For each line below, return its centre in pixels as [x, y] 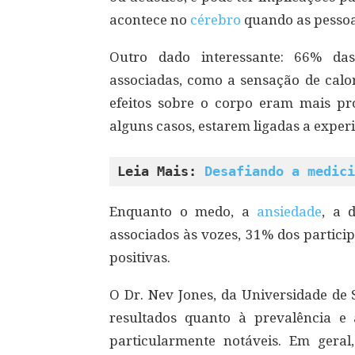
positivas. [140, 258]
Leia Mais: [161, 171]
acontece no [150, 20]
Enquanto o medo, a [183, 212]
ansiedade [290, 212]
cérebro [217, 20]
